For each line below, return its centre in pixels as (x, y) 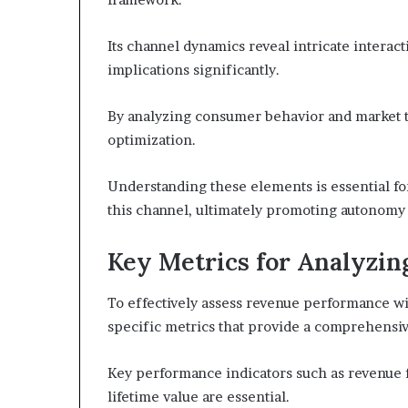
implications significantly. (194, 70)
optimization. (152, 140)
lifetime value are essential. (199, 396)
